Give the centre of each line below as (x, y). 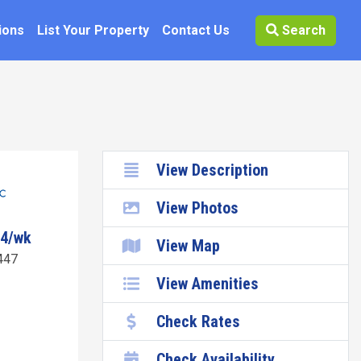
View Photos (197, 208)
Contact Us (196, 30)
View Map (188, 246)
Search (302, 30)
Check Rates (198, 322)
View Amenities (207, 284)
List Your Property (93, 30)
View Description (212, 170)
